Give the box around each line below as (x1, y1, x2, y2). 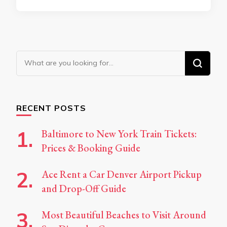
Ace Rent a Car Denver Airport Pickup (42, 168, 202, 181)
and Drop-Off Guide (42, 182, 126, 195)
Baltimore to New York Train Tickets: (42, 127, 197, 140)
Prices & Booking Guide (42, 141, 140, 155)
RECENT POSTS (16, 103, 86, 113)
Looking (16, 52, 50, 63)
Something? (16, 80, 67, 92)
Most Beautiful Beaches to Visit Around (42, 208, 206, 221)
